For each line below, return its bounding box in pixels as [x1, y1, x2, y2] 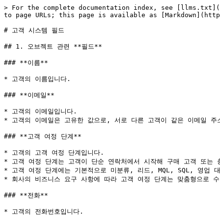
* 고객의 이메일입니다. [4, 108, 77, 115]
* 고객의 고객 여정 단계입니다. [4, 149, 104, 156]
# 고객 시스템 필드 [4, 27, 64, 34]
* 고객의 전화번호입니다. [4, 208, 83, 215]
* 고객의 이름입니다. [4, 75, 71, 82]
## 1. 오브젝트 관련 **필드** [4, 43, 102, 50]
